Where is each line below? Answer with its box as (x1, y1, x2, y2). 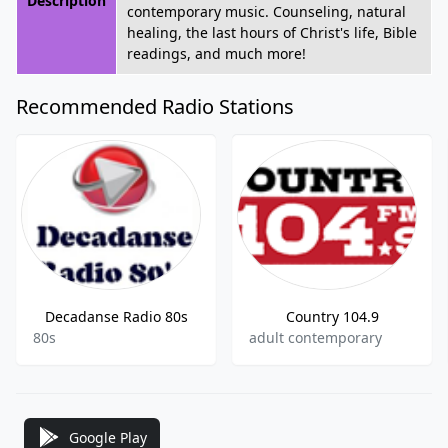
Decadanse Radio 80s (44, 307, 188, 326)
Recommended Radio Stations (16, 93, 294, 120)
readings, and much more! (127, 44, 306, 63)
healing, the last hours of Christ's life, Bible (127, 23, 417, 42)
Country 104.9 (285, 307, 379, 326)
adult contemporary (249, 328, 382, 347)
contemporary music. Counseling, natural (127, 2, 406, 21)
